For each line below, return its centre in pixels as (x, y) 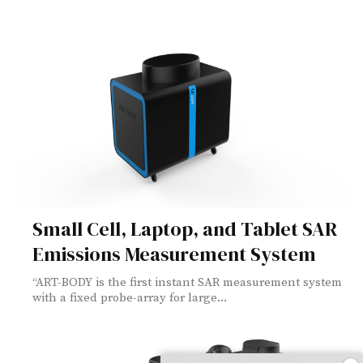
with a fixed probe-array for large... (130, 297)
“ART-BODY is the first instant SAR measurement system (187, 282)
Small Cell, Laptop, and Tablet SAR (185, 228)
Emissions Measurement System (174, 254)
